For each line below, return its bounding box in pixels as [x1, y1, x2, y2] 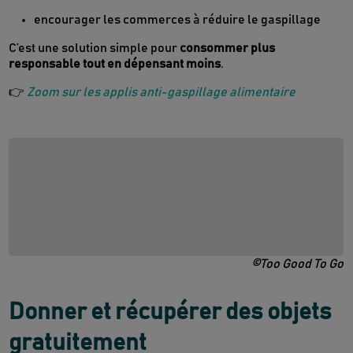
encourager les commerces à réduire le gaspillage [34, 13, 321, 27]
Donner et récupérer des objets [9, 300, 333, 325]
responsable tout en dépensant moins [9, 58, 221, 71]
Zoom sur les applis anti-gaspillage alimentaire [27, 86, 296, 99]
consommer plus [180, 42, 276, 55]
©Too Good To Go [251, 258, 344, 271]
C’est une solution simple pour [9, 42, 180, 55]
